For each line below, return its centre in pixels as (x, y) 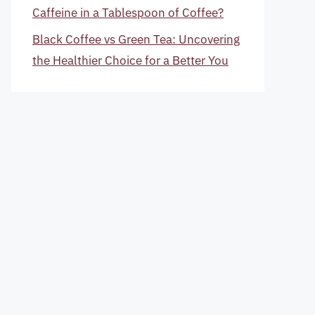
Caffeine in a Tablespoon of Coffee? (128, 12)
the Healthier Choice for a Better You (130, 60)
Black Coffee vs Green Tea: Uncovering (136, 39)
